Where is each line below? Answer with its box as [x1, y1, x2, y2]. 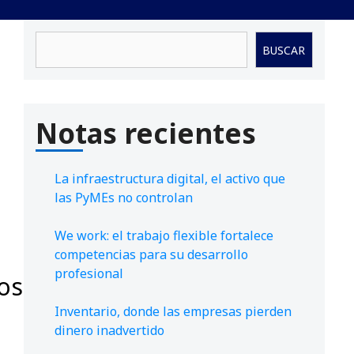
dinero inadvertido [55, 322, 164, 340]
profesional [55, 265, 123, 283]
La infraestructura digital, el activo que [55, 170, 285, 188]
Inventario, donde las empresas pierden [55, 303, 292, 321]
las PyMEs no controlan [55, 189, 193, 207]
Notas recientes [36, 115, 256, 153]
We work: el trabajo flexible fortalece [55, 227, 273, 245]
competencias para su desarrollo [55, 246, 248, 264]
